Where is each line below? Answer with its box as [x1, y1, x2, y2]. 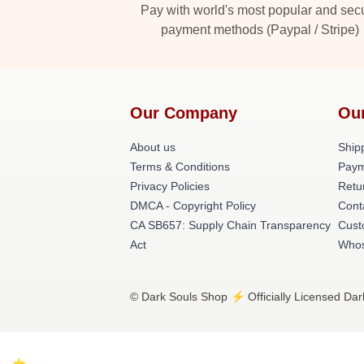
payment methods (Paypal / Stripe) [161, 23, 359, 37]
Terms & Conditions [130, 160, 230, 173]
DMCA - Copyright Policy [130, 199, 256, 212]
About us [130, 141, 175, 154]
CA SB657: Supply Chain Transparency [130, 219, 331, 232]
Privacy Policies [130, 180, 210, 193]
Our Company [130, 104, 237, 122]
